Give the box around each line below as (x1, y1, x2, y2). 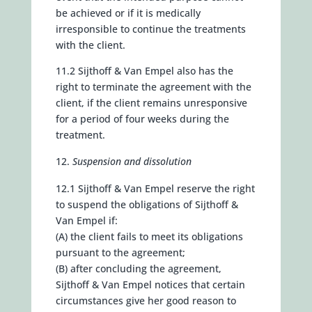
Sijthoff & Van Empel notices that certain (55, 278, 245, 291)
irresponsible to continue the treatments (55, 22, 246, 36)
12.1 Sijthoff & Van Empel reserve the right (55, 182, 255, 195)
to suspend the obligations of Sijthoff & (55, 198, 238, 211)
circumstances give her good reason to (55, 294, 236, 307)
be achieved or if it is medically (55, 6, 201, 19)
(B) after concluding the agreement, (55, 262, 221, 275)
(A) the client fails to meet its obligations (55, 230, 243, 243)
